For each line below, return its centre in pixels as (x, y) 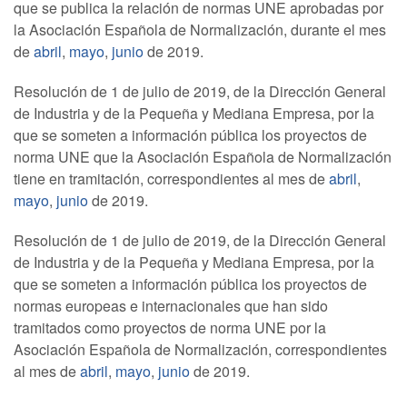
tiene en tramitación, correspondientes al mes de (171, 179)
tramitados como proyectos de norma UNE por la (170, 328)
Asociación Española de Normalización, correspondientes (200, 349)
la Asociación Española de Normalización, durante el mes (200, 30)
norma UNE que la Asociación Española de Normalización (203, 157)
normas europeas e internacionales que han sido (171, 306)
